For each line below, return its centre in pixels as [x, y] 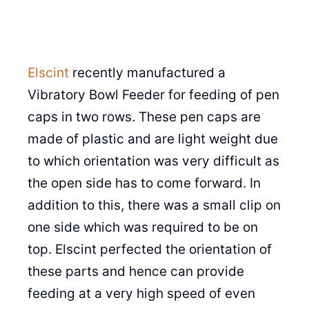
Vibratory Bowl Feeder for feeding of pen [153, 95]
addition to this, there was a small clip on [154, 205]
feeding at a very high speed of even [141, 293]
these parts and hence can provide [136, 271]
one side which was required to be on [143, 227]
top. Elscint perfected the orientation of [150, 249]
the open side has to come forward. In [144, 183]
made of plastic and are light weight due [153, 139]
